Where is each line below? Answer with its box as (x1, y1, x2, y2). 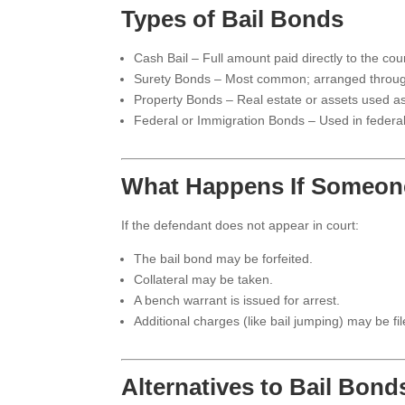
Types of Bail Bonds (121, 5, 344, 33)
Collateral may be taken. (134, 271, 274, 287)
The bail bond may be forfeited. (134, 250, 314, 266)
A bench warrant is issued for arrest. (134, 292, 341, 307)
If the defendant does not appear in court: (121, 217, 360, 232)
